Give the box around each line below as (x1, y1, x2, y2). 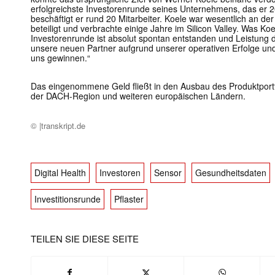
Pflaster (114, 193, 144, 206)
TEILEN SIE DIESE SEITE (31, 232, 139, 246)
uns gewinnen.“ (31, 52, 90, 64)
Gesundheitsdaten (195, 166, 266, 179)
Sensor (154, 166, 182, 179)
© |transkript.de (31, 120, 85, 132)
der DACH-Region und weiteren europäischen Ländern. (31, 90, 246, 103)
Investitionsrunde (34, 193, 101, 206)
